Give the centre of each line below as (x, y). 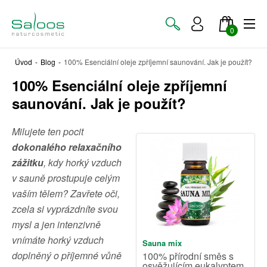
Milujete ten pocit (48, 131)
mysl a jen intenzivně (56, 224)
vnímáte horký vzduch (58, 240)
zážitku (28, 162)
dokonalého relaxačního (67, 147)
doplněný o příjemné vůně (67, 255)
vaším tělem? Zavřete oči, (66, 193)
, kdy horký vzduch (83, 162)
